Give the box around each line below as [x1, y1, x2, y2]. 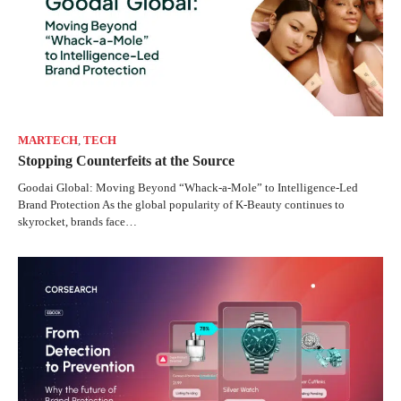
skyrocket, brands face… [18, 215, 137, 229]
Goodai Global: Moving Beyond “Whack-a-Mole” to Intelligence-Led [18, 181, 358, 195]
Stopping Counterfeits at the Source [18, 153, 235, 169]
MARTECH [18, 134, 78, 148]
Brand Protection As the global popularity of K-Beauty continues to [18, 198, 345, 212]
